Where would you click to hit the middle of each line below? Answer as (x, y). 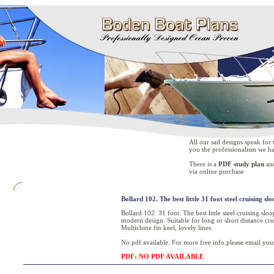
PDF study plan (241, 164)
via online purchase (217, 171)
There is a (204, 164)
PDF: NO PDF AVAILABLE (162, 256)
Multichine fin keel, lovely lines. (167, 228)
